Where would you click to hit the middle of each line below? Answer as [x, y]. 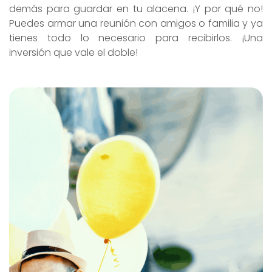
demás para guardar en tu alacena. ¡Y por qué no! [136, 9]
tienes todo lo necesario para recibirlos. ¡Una [136, 38]
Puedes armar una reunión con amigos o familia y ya [136, 24]
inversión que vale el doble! [73, 53]
